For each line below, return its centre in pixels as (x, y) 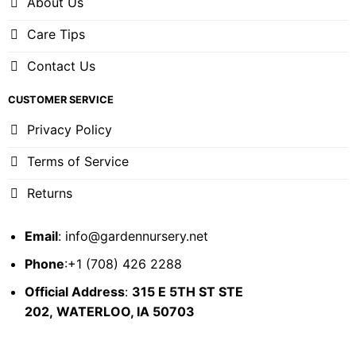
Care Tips (56, 34)
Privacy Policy (69, 129)
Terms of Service (77, 161)
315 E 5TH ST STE (187, 291)
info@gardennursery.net (136, 236)
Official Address (74, 291)
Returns (49, 193)
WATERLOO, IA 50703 (125, 311)
